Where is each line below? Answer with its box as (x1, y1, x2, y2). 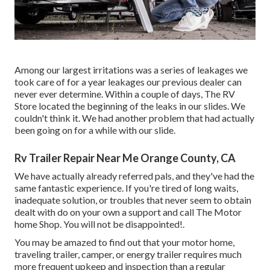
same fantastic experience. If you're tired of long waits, (14, 182, 238, 194)
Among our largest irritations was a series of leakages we (14, 64, 248, 76)
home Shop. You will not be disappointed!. (14, 218, 184, 230)
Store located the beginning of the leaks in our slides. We (14, 100, 245, 112)
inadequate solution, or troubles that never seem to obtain (14, 194, 251, 206)
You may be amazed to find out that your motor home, (14, 236, 234, 248)
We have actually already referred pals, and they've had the (14, 170, 254, 182)
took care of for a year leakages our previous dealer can (14, 76, 242, 88)
